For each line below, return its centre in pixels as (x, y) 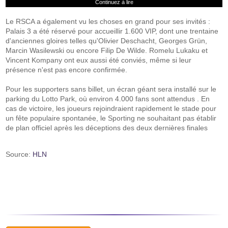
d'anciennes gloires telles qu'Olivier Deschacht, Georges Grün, (107, 41)
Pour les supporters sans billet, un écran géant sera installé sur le (111, 89)
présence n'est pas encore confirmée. (67, 70)
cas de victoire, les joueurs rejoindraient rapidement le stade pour (111, 108)
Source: (19, 154)
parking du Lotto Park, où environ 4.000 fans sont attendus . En (108, 99)
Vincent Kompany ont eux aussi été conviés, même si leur (99, 60)
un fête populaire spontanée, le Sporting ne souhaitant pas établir (111, 118)
